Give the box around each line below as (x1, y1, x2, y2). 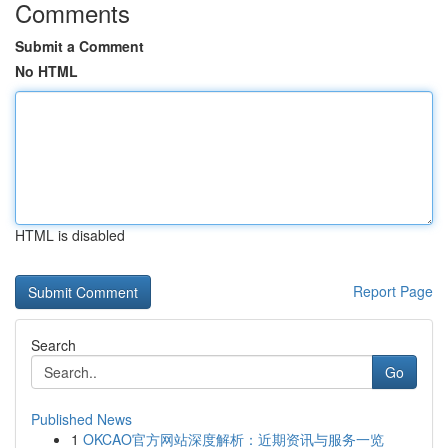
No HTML (15, 61, 78, 81)
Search (31, 335, 76, 355)
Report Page (353, 281, 433, 301)
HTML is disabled (15, 225, 125, 245)
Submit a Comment (15, 36, 144, 56)
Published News (31, 409, 132, 429)
